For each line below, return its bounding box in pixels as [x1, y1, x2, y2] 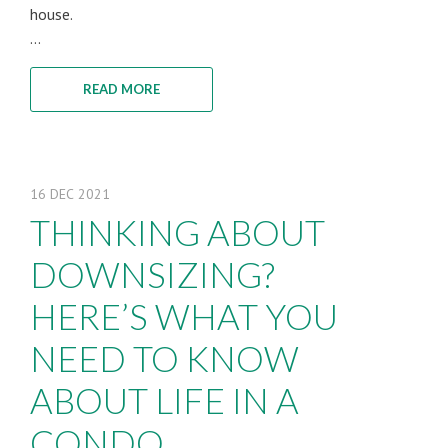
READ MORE [83, 81, 160, 97]
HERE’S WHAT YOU [30, 295, 338, 337]
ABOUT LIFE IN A [30, 379, 299, 421]
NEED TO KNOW [30, 337, 299, 379]
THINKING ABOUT [30, 211, 325, 253]
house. [30, 4, 73, 24]
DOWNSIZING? [30, 253, 275, 295]
